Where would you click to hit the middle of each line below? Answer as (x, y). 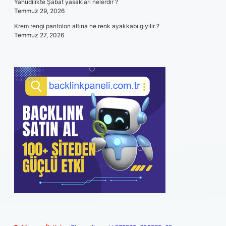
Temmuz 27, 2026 (39, 35)
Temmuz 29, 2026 (39, 11)
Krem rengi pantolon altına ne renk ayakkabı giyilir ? (87, 26)
